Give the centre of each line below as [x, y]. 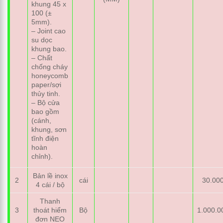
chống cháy [50, 66]
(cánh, [42, 120]
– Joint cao [49, 31]
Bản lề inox [50, 176]
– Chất [42, 57]
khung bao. [49, 49]
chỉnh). [42, 156]
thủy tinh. [46, 93]
